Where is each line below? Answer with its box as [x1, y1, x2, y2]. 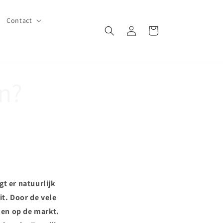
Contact [6, 16, 32, 25]
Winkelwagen [131, 25, 174, 35]
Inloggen [116, 25, 145, 35]
